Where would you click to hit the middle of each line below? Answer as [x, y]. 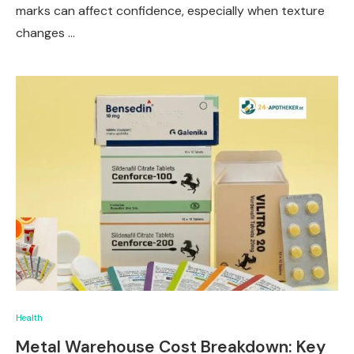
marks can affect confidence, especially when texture [170, 11]
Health [29, 318]
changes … [45, 33]
